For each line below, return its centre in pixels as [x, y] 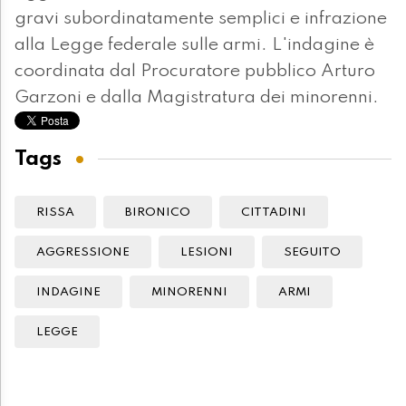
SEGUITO [312, 253]
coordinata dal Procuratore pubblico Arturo [195, 72]
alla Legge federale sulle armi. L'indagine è [194, 46]
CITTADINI [274, 213]
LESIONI [207, 253]
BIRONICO [158, 213]
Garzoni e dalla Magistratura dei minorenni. [199, 98]
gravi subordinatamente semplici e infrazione [201, 19]
